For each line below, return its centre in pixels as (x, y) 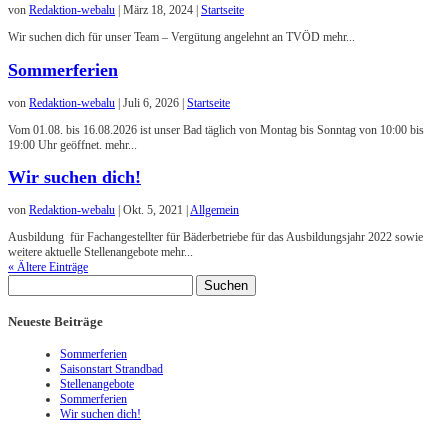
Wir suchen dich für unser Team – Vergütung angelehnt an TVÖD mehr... (181, 36)
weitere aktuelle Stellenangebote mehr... (100, 252)
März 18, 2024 (158, 9)
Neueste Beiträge (55, 321)
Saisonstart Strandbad (111, 368)
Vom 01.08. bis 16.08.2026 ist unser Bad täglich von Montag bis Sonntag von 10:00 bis (216, 129)
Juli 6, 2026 (151, 102)
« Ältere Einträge (48, 267)
